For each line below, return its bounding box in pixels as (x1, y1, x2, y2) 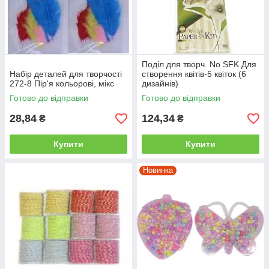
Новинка (143, 166, 173, 175)
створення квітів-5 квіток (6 (142, 69, 246, 79)
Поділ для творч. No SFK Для (142, 59, 256, 70)
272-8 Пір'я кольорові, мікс (10, 79, 114, 89)
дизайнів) (142, 79, 178, 89)
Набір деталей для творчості (10, 69, 122, 79)
